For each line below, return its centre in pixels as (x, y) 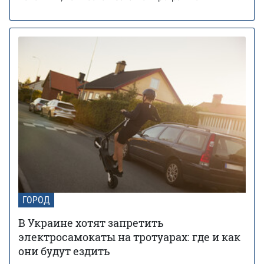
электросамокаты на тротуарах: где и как (129, 237)
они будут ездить (64, 251)
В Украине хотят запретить (91, 222)
